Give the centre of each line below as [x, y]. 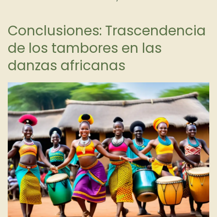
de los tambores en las [85, 48]
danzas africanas [67, 66]
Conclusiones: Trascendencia [107, 31]
